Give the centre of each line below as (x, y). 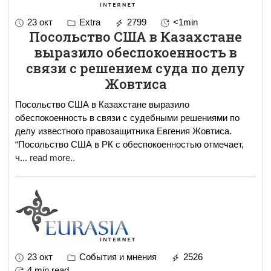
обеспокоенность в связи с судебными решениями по (127, 117)
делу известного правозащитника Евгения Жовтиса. (127, 131)
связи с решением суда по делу (135, 68)
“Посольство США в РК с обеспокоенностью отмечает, (129, 144)
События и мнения (117, 256)
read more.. (52, 157)
